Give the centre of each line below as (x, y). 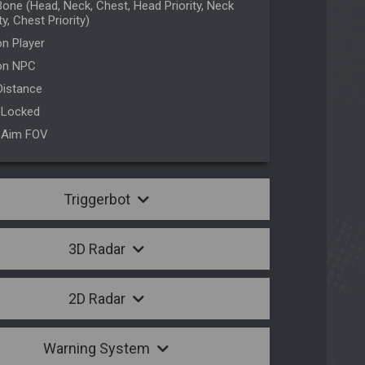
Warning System (98, 349)
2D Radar (98, 299)
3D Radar (98, 249)
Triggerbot (98, 200)
